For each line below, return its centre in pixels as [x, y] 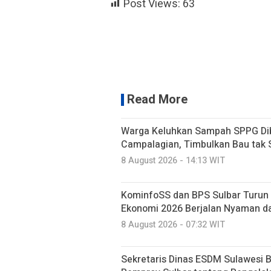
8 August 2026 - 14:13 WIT [173, 161]
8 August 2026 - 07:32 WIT [173, 225]
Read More [157, 100]
